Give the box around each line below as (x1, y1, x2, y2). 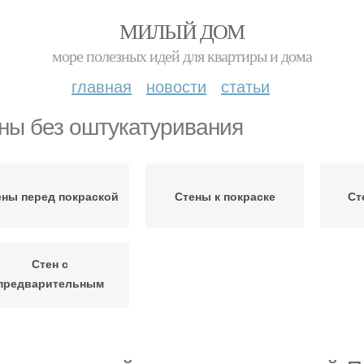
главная (71, 74, 132, 97)
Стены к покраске (174, 188, 275, 204)
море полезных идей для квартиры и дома (52, 45, 312, 67)
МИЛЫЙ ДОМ (119, 17, 245, 45)
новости (146, 74, 206, 97)
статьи (221, 74, 270, 97)
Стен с (32, 254, 68, 271)
